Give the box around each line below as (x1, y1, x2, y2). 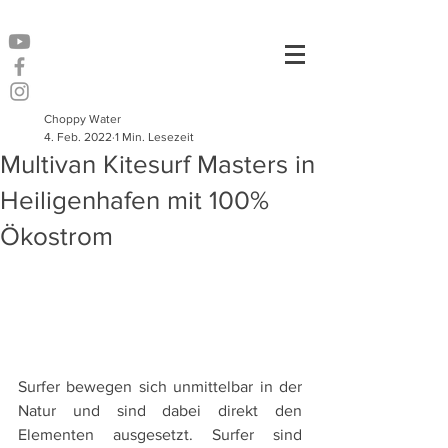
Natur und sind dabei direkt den (18, 402, 302, 420)
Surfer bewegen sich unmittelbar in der (18, 378, 302, 396)
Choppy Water (44, 112, 121, 126)
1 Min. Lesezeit (115, 130, 194, 144)
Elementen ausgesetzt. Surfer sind (18, 426, 302, 444)
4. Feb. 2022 (44, 130, 112, 144)
